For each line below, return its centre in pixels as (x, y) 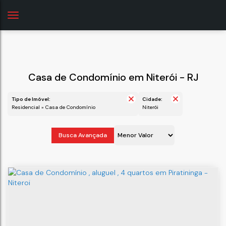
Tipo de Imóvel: (31, 99)
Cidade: (152, 99)
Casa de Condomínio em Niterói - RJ (113, 77)
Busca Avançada (83, 135)
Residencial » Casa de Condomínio (55, 107)
